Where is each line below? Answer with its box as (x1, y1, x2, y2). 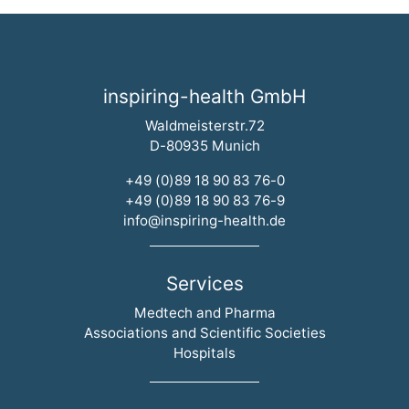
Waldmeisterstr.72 (144, 116, 265, 134)
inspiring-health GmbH (103, 84, 306, 108)
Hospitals (173, 343, 236, 362)
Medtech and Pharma (133, 303, 276, 321)
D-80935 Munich (149, 136, 260, 154)
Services (165, 271, 244, 295)
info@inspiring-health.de (123, 211, 286, 229)
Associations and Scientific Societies (83, 323, 326, 341)
